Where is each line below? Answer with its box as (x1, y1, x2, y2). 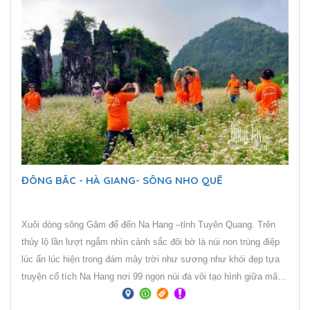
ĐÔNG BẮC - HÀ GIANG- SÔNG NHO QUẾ (21, 174, 223, 188)
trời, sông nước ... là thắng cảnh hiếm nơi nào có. (156, 289, 224, 300)
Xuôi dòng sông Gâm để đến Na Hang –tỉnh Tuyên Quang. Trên (21, 219, 275, 230)
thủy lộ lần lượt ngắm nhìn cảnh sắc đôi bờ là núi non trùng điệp (21, 237, 280, 248)
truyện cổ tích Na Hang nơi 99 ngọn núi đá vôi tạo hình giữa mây (21, 271, 282, 282)
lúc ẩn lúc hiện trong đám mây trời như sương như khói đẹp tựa (21, 254, 280, 265)
